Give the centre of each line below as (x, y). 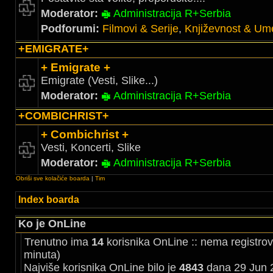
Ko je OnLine (52, 224)
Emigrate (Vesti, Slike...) (99, 80)
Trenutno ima (58, 242)
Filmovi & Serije (140, 29)
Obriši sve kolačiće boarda (53, 178)
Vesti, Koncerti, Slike (91, 147)
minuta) (42, 255)
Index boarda (49, 200)
